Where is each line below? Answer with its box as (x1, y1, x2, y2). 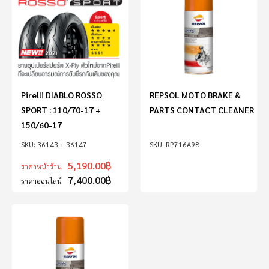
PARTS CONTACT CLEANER (150, 104, 254, 115)
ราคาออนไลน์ (21, 176, 62, 186)
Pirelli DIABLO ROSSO (21, 89, 102, 100)
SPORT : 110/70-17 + (21, 104, 101, 115)
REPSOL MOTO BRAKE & (150, 89, 241, 100)
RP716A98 (166, 139, 199, 149)
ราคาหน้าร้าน (21, 162, 62, 171)
